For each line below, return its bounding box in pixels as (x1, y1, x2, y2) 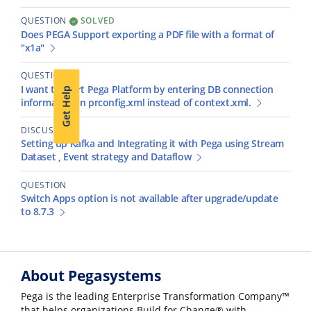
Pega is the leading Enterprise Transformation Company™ (21, 290, 289, 303)
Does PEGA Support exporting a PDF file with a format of (21, 28, 275, 41)
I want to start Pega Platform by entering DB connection (21, 83, 274, 96)
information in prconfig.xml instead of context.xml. (21, 96, 251, 109)
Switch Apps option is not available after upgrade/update (21, 192, 278, 205)
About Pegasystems (21, 266, 161, 286)
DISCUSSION (21, 124, 76, 136)
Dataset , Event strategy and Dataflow (21, 151, 192, 164)
